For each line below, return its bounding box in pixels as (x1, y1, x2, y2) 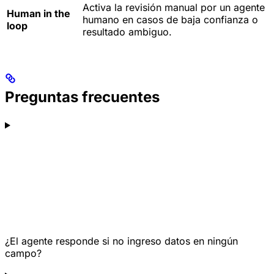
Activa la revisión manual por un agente (83, 1, 265, 14)
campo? (5, 247, 42, 260)
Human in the (7, 7, 70, 20)
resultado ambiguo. (83, 26, 172, 39)
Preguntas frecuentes (5, 88, 160, 106)
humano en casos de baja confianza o (83, 13, 258, 26)
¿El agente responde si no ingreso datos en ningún (5, 235, 238, 248)
